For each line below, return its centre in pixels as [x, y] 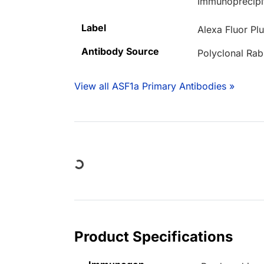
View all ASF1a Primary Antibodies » [154, 86]
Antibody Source [120, 52]
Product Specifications [154, 237]
